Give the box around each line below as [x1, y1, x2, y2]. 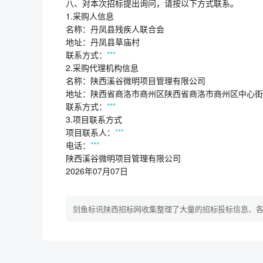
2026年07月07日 [66, 165, 128, 177]
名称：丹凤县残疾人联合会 [66, 23, 164, 35]
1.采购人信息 [66, 10, 114, 22]
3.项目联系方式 [66, 113, 122, 125]
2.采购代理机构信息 [66, 62, 139, 73]
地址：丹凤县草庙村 [66, 36, 140, 48]
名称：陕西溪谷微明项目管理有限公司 [66, 75, 205, 86]
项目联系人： [66, 126, 115, 138]
